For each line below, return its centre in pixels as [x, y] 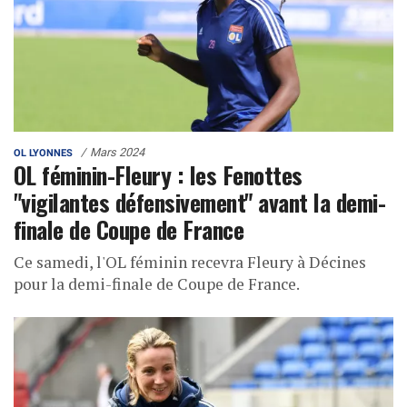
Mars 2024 [117, 153]
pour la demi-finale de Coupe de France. [157, 284]
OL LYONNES [43, 154]
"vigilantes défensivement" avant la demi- [200, 202]
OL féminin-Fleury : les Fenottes [158, 175]
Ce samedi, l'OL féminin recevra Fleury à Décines [190, 263]
